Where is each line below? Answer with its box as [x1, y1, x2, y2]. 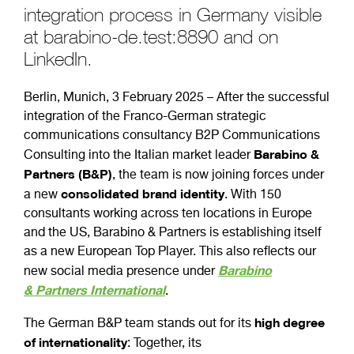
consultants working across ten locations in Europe [24, 208, 312, 220]
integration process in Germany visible [24, 3, 322, 25]
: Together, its [127, 337, 201, 350]
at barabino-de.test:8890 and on [24, 25, 278, 47]
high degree [254, 314, 325, 331]
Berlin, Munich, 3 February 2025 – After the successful [24, 92, 330, 104]
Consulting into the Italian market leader [24, 149, 254, 162]
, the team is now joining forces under [112, 169, 324, 182]
